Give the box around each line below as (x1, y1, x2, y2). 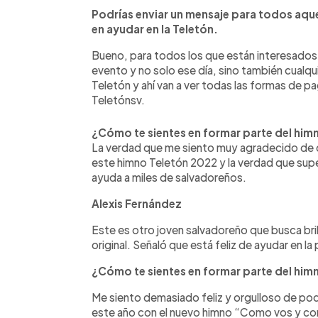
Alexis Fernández (92, 196, 182, 210)
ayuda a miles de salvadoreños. (92, 170, 246, 184)
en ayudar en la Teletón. (92, 21, 218, 35)
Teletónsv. (92, 92, 145, 106)
